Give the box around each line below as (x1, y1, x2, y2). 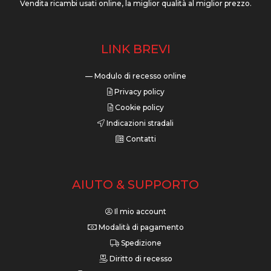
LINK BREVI (100, 42, 171, 57)
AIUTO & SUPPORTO (72, 177, 199, 192)
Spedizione (119, 238, 162, 248)
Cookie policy (113, 103, 164, 113)
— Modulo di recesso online (85, 71, 186, 81)
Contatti (123, 134, 156, 144)
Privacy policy (112, 87, 165, 97)
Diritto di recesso (107, 254, 172, 264)
